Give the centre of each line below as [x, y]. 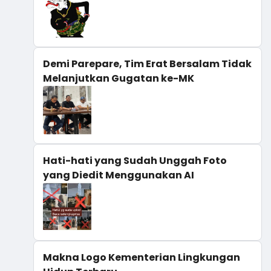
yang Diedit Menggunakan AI [119, 175]
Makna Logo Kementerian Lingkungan [142, 257]
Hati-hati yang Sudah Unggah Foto [135, 160]
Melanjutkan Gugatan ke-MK [119, 78]
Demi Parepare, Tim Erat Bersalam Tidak [147, 64]
